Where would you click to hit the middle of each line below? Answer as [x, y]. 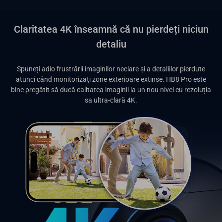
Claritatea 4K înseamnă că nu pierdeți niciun [111, 29]
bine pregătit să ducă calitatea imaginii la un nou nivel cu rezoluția [111, 89]
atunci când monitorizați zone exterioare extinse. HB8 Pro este [111, 79]
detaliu [111, 44]
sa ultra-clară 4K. [111, 100]
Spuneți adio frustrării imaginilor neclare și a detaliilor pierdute [111, 69]
